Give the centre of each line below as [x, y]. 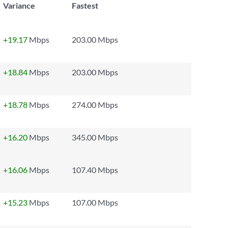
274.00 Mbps [95, 105]
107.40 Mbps [95, 170]
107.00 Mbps [95, 202]
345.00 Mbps [95, 137]
